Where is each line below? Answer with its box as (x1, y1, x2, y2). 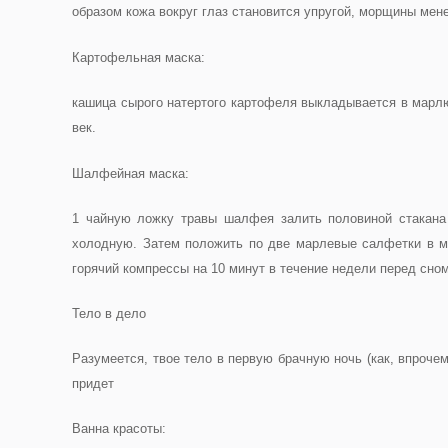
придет (72, 376, 114, 391)
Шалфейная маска (72, 166, 185, 181)
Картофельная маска (72, 50, 201, 65)
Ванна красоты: (72, 421, 166, 436)
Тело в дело (72, 306, 146, 321)
